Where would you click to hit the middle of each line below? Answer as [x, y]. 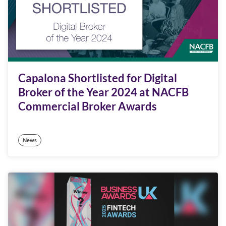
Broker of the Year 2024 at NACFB [103, 92]
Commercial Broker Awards [88, 106]
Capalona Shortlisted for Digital [98, 78]
